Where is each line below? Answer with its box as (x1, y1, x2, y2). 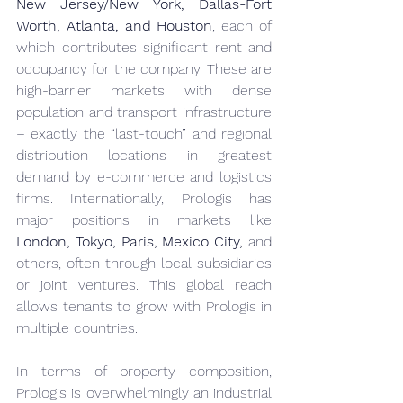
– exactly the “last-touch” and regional (16, 125, 272, 142)
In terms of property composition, (16, 363, 272, 380)
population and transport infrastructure (16, 103, 272, 121)
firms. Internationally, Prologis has (16, 190, 272, 207)
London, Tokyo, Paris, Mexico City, (16, 233, 244, 250)
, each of (212, 17, 273, 34)
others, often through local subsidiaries (16, 255, 272, 272)
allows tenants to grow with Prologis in (16, 298, 272, 315)
